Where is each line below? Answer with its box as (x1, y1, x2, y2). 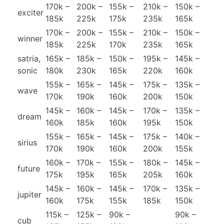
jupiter (17, 189, 41, 200)
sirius (17, 137, 37, 148)
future (17, 163, 40, 174)
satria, (17, 53, 40, 64)
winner (17, 33, 42, 44)
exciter (17, 7, 43, 18)
